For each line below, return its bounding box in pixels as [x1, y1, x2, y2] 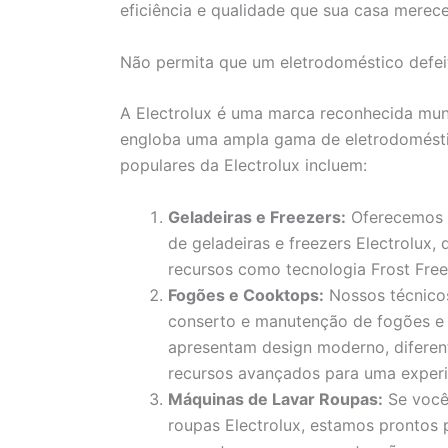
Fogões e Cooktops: [168, 284, 324, 305]
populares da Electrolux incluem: [120, 155, 367, 176]
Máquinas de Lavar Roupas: [168, 388, 383, 409]
